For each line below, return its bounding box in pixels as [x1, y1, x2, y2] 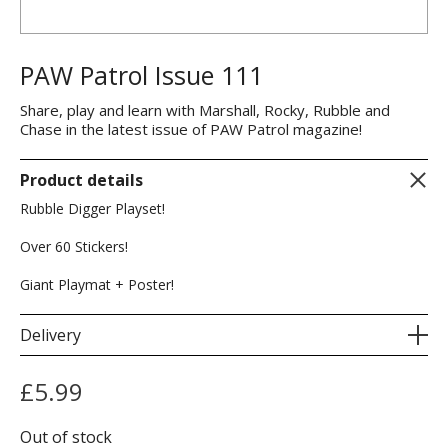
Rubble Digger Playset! [20, 199, 165, 218]
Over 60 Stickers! [20, 237, 128, 256]
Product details [20, 169, 143, 191]
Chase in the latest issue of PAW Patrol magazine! [20, 119, 362, 139]
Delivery [20, 324, 81, 346]
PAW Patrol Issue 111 [20, 58, 263, 92]
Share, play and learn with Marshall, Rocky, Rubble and [20, 100, 390, 120]
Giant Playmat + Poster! [20, 275, 174, 294]
